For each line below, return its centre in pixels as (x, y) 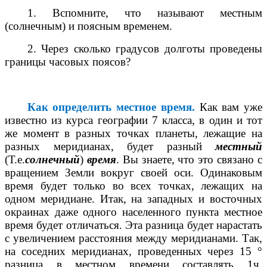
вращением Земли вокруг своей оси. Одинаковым (133, 172)
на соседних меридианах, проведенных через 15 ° (133, 251)
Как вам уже (228, 107)
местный (239, 146)
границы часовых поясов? (68, 61)
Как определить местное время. (111, 107)
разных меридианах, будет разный (110, 146)
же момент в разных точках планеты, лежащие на (133, 133)
